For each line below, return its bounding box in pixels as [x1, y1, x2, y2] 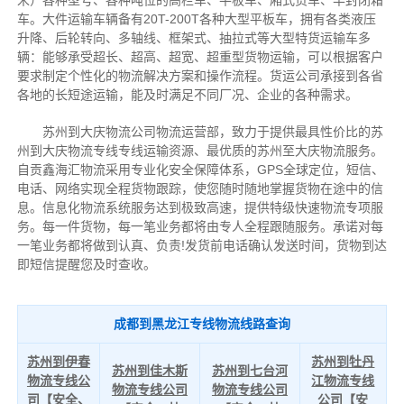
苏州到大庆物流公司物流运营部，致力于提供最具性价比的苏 [16, 124, 383, 139]
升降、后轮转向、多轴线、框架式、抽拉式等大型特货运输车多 [16, 30, 371, 45]
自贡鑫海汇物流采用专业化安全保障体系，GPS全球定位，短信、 [16, 161, 384, 177]
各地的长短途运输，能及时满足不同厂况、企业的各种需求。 [16, 87, 358, 102]
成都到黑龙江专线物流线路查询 [113, 316, 290, 331]
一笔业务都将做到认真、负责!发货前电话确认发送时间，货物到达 [16, 237, 387, 252]
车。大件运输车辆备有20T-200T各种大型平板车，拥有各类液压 [16, 11, 376, 26]
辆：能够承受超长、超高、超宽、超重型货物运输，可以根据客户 [16, 49, 383, 64]
